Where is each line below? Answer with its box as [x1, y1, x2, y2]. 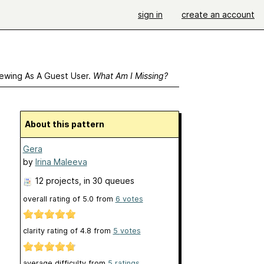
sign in [138, 9, 163, 19]
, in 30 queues [78, 176, 134, 186]
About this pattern [30, 119, 104, 129]
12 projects [34, 176, 79, 186]
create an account [181, 9, 255, 19]
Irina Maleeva [35, 157, 87, 167]
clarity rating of [22, 226, 80, 236]
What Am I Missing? [93, 71, 168, 81]
